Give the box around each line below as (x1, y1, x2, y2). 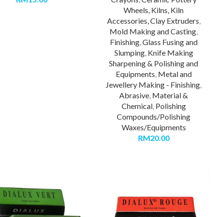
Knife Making (147, 47, 193, 57)
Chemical (121, 101, 153, 110)
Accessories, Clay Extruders (107, 15, 199, 25)
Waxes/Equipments (121, 122, 186, 132)
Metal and (157, 69, 192, 78)
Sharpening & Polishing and (109, 58, 199, 68)
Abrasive (119, 90, 150, 100)
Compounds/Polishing (117, 111, 191, 121)
